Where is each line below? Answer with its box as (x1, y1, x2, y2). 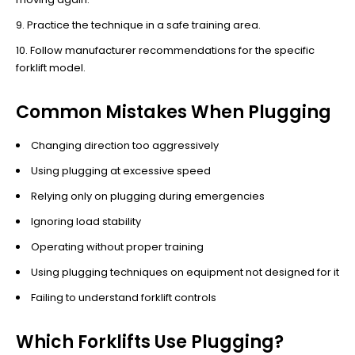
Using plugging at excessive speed (31, 162, 211, 178)
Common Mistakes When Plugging (16, 99, 331, 124)
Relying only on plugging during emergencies (31, 188, 265, 204)
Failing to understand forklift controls (31, 289, 216, 305)
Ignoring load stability (31, 213, 141, 229)
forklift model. (16, 59, 86, 75)
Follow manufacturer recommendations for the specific (30, 42, 315, 58)
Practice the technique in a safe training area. (27, 17, 261, 32)
